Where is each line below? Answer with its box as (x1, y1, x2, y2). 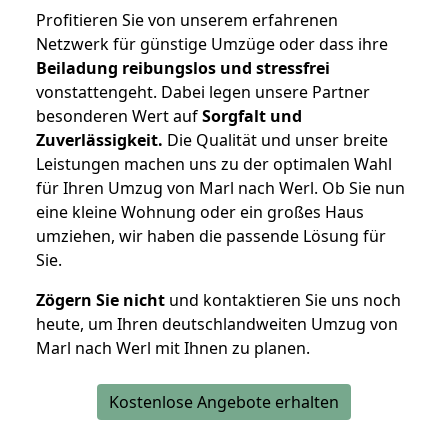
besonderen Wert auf (36, 105, 202, 128)
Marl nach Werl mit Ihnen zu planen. (36, 337, 310, 360)
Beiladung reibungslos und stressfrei (36, 57, 330, 80)
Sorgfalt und (202, 105, 302, 128)
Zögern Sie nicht (36, 289, 165, 312)
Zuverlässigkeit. (36, 129, 163, 152)
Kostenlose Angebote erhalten (109, 391, 339, 414)
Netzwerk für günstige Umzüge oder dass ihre (36, 33, 388, 56)
